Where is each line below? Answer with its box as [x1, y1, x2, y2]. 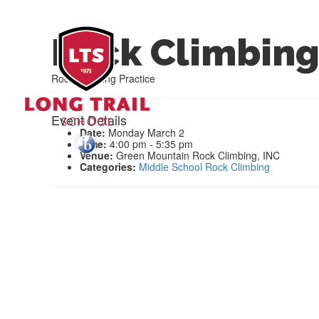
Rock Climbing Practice [51, 71, 155, 85]
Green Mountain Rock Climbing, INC [113, 148, 280, 162]
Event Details [51, 110, 127, 129]
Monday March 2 [105, 125, 184, 140]
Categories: [80, 159, 136, 174]
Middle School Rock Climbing [139, 159, 270, 174]
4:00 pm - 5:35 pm [107, 137, 193, 151]
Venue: [80, 148, 113, 162]
